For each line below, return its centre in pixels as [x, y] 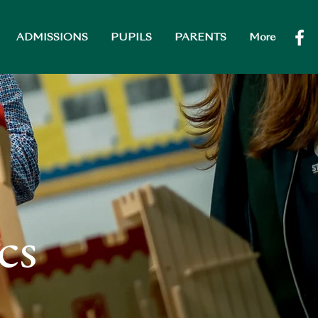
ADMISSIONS [52, 38]
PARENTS [201, 38]
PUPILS [131, 38]
